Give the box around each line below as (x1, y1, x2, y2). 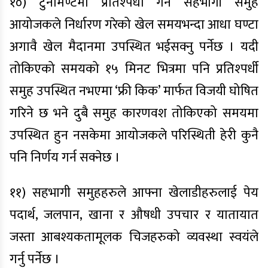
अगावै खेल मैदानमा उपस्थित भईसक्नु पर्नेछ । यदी (10, 36, 258, 58)
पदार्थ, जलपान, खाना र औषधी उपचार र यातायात (10, 204, 258, 226)
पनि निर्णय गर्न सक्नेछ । (10, 147, 120, 169)
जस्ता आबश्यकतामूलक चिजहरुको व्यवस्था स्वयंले (10, 226, 258, 248)
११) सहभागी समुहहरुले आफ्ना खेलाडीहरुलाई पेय (10, 182, 258, 204)
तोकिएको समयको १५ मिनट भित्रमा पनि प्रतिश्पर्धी (10, 58, 258, 80)
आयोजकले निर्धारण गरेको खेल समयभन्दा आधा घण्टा (10, 14, 258, 36)
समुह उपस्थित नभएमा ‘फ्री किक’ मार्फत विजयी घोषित (10, 80, 258, 102)
